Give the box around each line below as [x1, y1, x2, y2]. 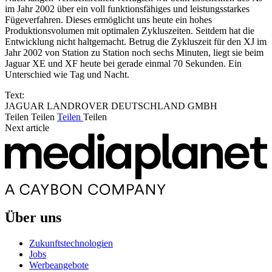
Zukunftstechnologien [29, 237, 113, 248]
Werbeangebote [29, 259, 89, 270]
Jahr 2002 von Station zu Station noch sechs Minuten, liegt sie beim [5, 47, 263, 58]
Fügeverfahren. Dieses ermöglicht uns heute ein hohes [5, 14, 212, 25]
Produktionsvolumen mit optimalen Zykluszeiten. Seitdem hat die [5, 25, 254, 36]
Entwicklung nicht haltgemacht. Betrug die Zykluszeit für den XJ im [5, 36, 267, 47]
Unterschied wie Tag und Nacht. [5, 69, 129, 80]
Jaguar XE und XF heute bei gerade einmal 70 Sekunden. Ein [5, 58, 242, 69]
